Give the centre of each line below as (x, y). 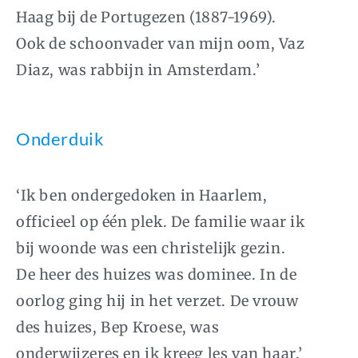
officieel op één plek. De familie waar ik (161, 222)
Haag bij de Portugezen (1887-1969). (147, 18)
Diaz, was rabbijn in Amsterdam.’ (138, 70)
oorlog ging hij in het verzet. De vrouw (157, 301)
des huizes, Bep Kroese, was (118, 328)
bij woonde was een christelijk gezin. (151, 249)
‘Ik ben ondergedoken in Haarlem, (142, 196)
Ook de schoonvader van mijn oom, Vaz (161, 44)
